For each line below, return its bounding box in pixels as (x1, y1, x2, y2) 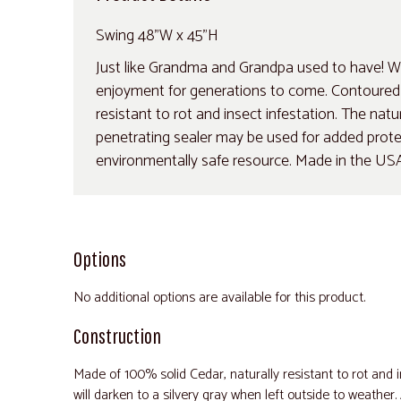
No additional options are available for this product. (73, 285, 365, 310)
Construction (73, 322, 161, 348)
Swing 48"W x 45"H (96, 21, 218, 49)
